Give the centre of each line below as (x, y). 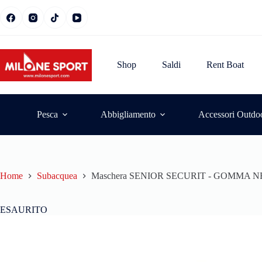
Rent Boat (225, 65)
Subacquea (57, 176)
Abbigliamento (128, 114)
